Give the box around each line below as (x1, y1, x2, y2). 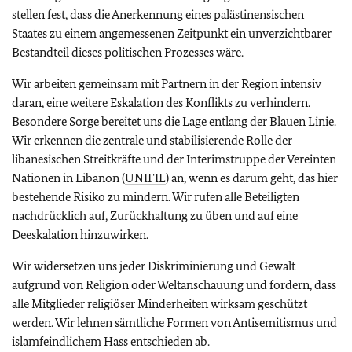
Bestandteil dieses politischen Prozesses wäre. (12, 45, 244, 60)
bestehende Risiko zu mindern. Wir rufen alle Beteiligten (12, 189, 299, 204)
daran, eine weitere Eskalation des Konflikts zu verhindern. (12, 95, 310, 110)
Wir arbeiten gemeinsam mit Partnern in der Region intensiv (12, 76, 321, 91)
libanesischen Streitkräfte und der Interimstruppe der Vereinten (12, 152, 336, 167)
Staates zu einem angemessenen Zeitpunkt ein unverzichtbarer (12, 26, 332, 41)
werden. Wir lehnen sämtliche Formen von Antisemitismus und (12, 315, 337, 330)
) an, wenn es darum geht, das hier (166, 170, 338, 185)
